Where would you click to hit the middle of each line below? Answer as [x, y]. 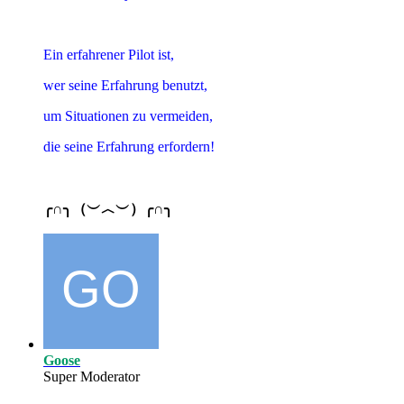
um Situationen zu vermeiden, [128, 115]
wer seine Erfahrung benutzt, [125, 85]
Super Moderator [92, 376]
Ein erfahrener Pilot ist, [109, 54]
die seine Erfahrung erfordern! [129, 146]
